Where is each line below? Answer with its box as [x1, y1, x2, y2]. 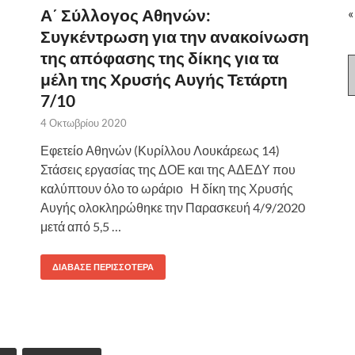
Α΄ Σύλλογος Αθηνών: [40, 4, 211, 25]
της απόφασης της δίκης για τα [40, 47, 279, 67]
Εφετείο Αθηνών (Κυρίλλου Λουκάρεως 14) [40, 142, 280, 158]
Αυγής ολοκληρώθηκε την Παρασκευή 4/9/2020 [40, 199, 305, 215]
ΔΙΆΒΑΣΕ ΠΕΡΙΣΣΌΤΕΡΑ [52, 261, 154, 273]
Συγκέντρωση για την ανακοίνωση [40, 25, 309, 46]
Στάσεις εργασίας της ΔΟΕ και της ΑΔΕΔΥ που [40, 161, 296, 177]
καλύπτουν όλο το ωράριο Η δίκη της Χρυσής [40, 180, 293, 196]
